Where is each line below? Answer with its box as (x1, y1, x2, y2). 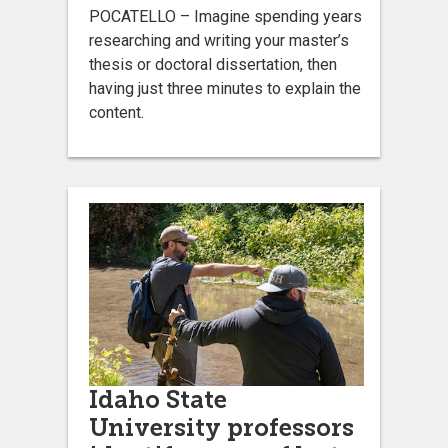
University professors (89, 413, 354, 443)
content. (89, 102, 144, 122)
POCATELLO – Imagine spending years (89, 6, 362, 26)
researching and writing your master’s (89, 30, 349, 50)
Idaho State (89, 385, 227, 415)
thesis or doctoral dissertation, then (89, 54, 337, 74)
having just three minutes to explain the (89, 78, 361, 98)
